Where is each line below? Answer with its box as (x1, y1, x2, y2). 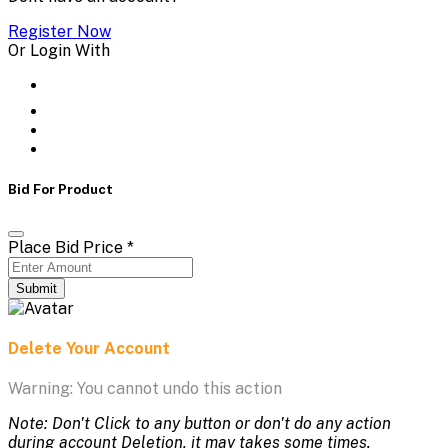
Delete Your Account (8, 339, 170, 359)
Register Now (8, 21, 111, 41)
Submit (16, 280, 57, 296)
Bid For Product (8, 180, 113, 197)
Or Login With (8, 40, 110, 60)
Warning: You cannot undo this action (8, 379, 282, 399)
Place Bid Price (8, 237, 127, 257)
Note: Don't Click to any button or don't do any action (8, 414, 391, 434)
